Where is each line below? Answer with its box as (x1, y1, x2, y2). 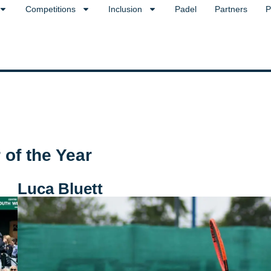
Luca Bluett (17, 180, 103, 198)
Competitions (25, 4, 76, 14)
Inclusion (108, 4, 143, 14)
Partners (215, 4, 248, 14)
